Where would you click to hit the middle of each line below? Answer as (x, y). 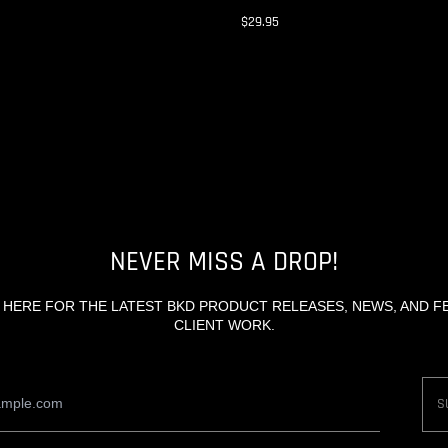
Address (248, 403)
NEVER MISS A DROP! (224, 261)
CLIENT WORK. (224, 324)
